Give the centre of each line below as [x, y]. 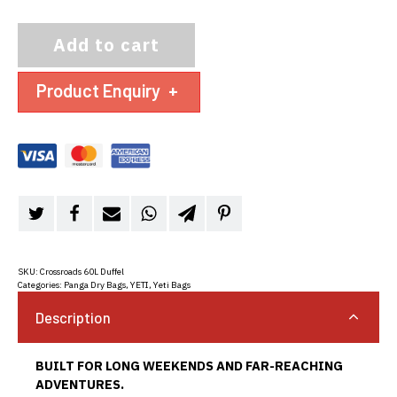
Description [73, 317]
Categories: [41, 285]
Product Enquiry [100, 91]
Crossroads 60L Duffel [82, 272]
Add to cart [106, 45]
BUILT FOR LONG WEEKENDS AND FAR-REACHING [189, 365]
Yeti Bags [172, 285]
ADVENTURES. [80, 384]
